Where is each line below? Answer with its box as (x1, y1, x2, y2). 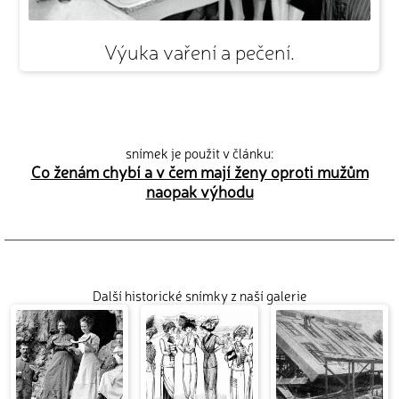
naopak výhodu (145, 179, 254, 201)
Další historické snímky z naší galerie (92, 286, 307, 305)
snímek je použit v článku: (126, 142, 273, 162)
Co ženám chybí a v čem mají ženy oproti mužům (30, 159, 369, 182)
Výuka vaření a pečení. (103, 37, 295, 64)
